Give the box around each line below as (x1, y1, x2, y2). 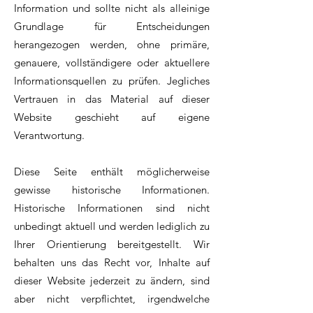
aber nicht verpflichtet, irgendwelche (14, 292, 210, 306)
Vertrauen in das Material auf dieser (14, 92, 210, 106)
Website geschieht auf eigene (14, 110, 210, 124)
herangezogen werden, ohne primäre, (14, 38, 210, 52)
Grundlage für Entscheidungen (14, 20, 210, 34)
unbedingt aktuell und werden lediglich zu (14, 219, 210, 233)
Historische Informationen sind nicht (14, 201, 210, 215)
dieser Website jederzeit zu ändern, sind (14, 274, 210, 288)
